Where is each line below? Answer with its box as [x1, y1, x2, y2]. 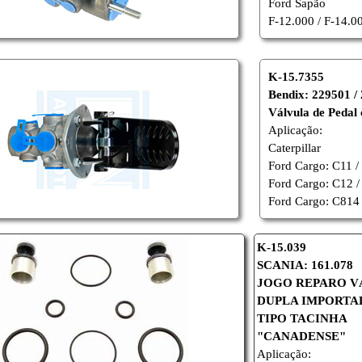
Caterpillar [268, 141, 322, 154]
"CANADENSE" [257, 329, 347, 343]
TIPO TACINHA [257, 311, 348, 325]
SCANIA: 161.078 [257, 258, 354, 271]
